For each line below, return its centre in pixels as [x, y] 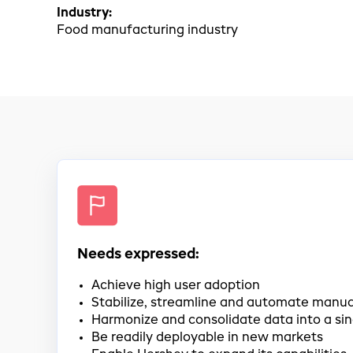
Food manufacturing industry [147, 31]
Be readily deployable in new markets [207, 338]
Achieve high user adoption [175, 286]
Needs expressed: [138, 255]
